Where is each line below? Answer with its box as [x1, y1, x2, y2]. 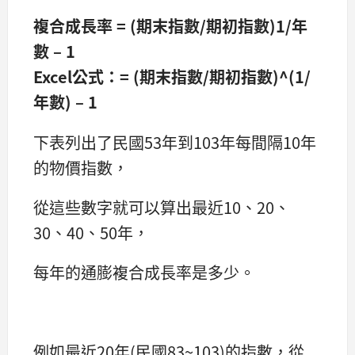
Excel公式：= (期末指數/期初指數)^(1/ [33, 65, 311, 89]
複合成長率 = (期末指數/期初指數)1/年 [33, 14, 307, 38]
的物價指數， [33, 155, 128, 179]
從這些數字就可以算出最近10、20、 [33, 195, 290, 219]
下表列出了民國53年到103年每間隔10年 [33, 130, 316, 154]
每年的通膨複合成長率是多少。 [33, 260, 255, 284]
